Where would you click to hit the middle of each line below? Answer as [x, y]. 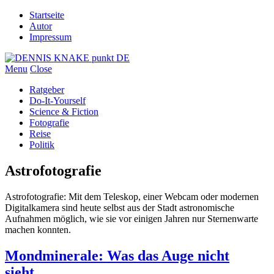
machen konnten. [39, 229]
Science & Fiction [64, 112]
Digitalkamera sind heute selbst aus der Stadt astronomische [120, 207]
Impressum [50, 37]
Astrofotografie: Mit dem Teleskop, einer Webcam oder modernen [132, 196]
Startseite [47, 15]
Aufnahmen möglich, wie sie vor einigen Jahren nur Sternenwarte [131, 218]
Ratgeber [47, 90]
